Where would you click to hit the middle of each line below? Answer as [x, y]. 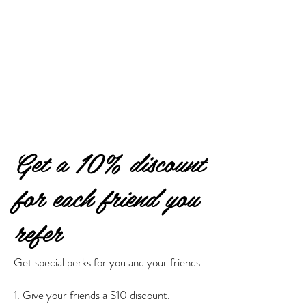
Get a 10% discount [109, 162]
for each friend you [106, 197]
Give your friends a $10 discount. [96, 295]
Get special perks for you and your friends [107, 262]
